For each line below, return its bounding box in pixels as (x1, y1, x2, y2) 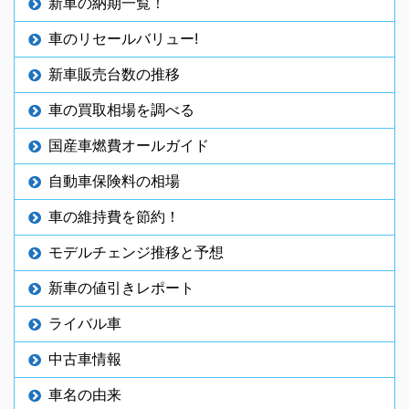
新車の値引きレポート (48, 278, 194, 297)
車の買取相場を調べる (48, 100, 194, 119)
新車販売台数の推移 (48, 64, 180, 83)
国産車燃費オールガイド (48, 135, 209, 154)
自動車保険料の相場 (48, 171, 180, 190)
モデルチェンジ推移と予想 (48, 242, 224, 261)
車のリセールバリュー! (48, 28, 198, 47)
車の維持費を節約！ (48, 206, 180, 225)
